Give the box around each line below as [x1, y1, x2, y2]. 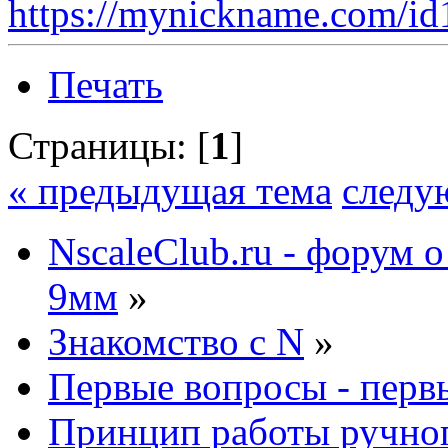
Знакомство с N [48, 319, 304, 363]
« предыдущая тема [8, 168, 332, 212]
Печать [48, 62, 163, 106]
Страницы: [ [8, 123, 210, 167]
